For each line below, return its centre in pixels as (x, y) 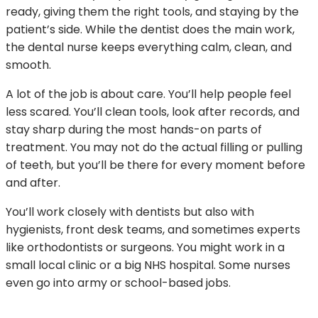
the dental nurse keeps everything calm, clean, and (149, 48)
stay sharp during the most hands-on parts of (134, 130)
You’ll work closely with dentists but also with (130, 212)
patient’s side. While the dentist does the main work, (150, 30)
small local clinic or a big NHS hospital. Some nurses (148, 265)
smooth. (28, 65)
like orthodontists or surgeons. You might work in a (145, 248)
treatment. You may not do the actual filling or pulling (154, 148)
